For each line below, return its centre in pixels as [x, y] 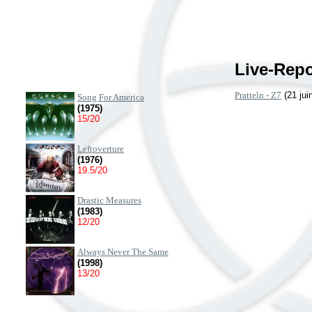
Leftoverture [101, 149]
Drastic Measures [109, 200]
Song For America [111, 97]
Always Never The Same [123, 252]
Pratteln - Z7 [258, 95]
